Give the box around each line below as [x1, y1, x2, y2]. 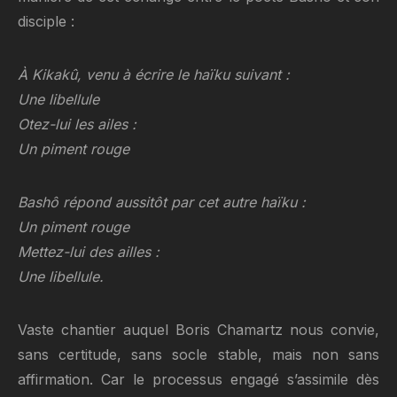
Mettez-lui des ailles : [18, 243, 160, 261]
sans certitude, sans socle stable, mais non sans [18, 346, 379, 363]
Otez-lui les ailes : [18, 115, 136, 133]
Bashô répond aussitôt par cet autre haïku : [18, 193, 306, 211]
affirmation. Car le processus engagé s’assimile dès [18, 370, 379, 388]
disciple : [18, 12, 74, 30]
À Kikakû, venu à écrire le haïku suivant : [18, 66, 290, 83]
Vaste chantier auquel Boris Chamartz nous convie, [18, 321, 379, 339]
